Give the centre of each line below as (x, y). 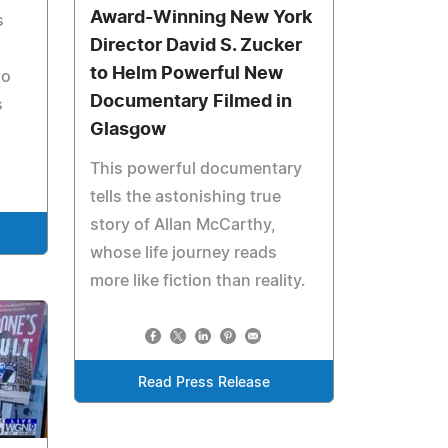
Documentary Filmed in (191, 101)
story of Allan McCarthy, (183, 224)
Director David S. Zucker (196, 45)
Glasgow (128, 129)
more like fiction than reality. (198, 280)
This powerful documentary (196, 168)
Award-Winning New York (201, 17)
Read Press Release (204, 382)
